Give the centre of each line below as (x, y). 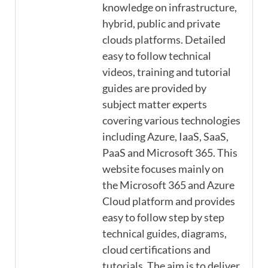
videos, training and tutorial (167, 71)
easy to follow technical (157, 55)
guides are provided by (154, 88)
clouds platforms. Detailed (164, 39)
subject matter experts (155, 104)
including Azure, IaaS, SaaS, (165, 136)
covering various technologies (171, 120)
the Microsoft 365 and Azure (168, 185)
